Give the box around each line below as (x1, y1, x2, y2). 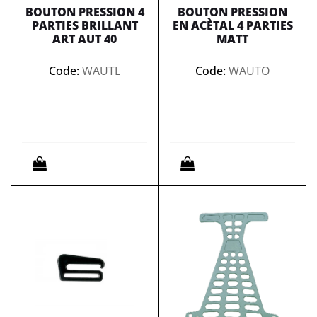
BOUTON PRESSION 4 (25, 4, 144, 20)
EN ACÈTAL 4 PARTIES (172, 18, 293, 33)
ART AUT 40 (52, 31, 117, 47)
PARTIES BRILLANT (31, 18, 138, 33)
